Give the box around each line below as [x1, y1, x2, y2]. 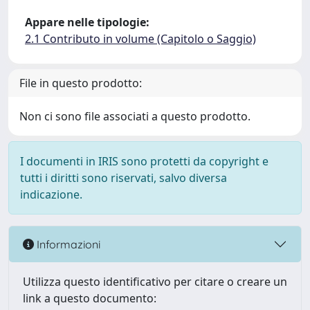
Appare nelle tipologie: [25, 15, 149, 30]
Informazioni [34, 237, 100, 251]
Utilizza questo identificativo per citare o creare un [23, 274, 287, 289]
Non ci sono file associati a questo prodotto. [19, 109, 250, 124]
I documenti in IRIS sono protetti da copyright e [20, 154, 268, 169]
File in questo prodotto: [19, 75, 142, 91]
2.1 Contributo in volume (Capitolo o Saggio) [25, 31, 256, 46]
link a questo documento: [23, 291, 156, 306]
